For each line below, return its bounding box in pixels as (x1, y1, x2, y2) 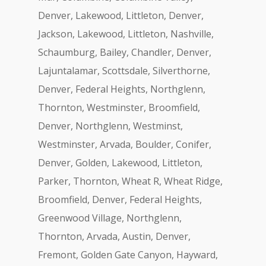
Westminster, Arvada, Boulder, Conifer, (38, 138, 211, 151)
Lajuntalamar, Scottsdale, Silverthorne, (38, 64, 210, 77)
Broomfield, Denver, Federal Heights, (38, 193, 202, 206)
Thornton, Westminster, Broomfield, (38, 101, 200, 114)
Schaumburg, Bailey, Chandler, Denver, (38, 46, 211, 59)
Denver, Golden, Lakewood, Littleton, (38, 156, 202, 169)
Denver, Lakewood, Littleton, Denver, (38, 9, 204, 22)
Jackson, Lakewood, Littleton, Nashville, (38, 27, 214, 40)
